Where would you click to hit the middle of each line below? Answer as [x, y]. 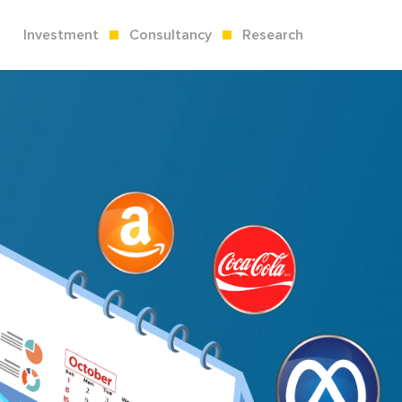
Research [271, 35]
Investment [63, 35]
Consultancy [170, 35]
